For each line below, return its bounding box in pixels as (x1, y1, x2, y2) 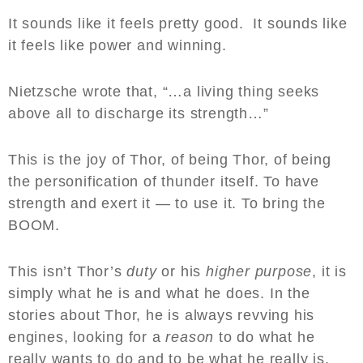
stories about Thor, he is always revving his (8, 307, 315, 324)
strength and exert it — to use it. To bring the (8, 195, 326, 212)
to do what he (214, 329, 315, 346)
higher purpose (206, 263, 313, 280)
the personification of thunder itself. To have (8, 173, 319, 190)
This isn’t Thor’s (8, 263, 127, 280)
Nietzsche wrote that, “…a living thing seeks (8, 83, 320, 100)
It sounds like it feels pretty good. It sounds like (8, 15, 348, 32)
